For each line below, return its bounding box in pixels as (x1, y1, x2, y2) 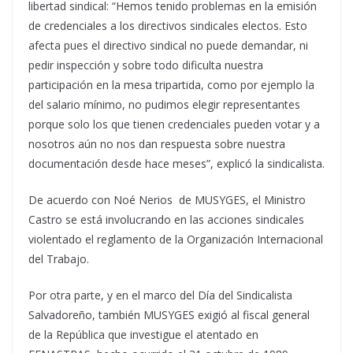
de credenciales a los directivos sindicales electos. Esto (28, 18, 307, 33)
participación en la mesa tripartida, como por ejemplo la (28, 77, 314, 92)
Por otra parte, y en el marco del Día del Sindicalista (28, 288, 292, 303)
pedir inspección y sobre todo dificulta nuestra (28, 58, 263, 72)
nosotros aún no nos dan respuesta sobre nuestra (28, 136, 285, 151)
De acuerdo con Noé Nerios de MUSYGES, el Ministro (28, 192, 306, 207)
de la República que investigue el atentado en (28, 327, 258, 342)
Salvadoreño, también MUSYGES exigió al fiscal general (28, 307, 310, 322)
